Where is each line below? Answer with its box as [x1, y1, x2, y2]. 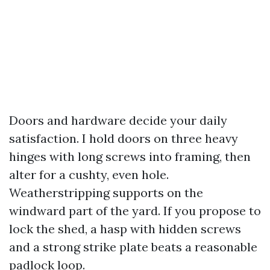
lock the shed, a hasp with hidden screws [9, 221, 241, 236]
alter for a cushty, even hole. [9, 167, 169, 182]
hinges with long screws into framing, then [9, 149, 251, 164]
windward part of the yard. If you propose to [9, 203, 261, 218]
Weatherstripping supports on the [9, 185, 203, 200]
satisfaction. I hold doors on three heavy [9, 131, 238, 146]
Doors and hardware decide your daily [9, 113, 227, 128]
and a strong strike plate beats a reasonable [9, 239, 257, 254]
